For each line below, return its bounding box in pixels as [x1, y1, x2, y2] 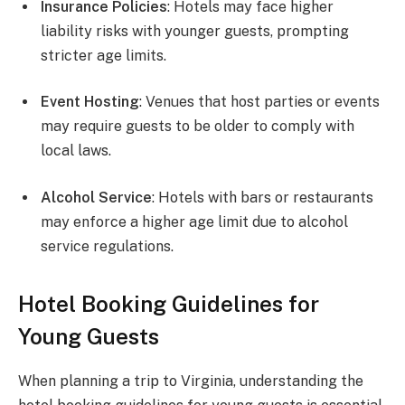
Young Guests [18, 324, 159, 350]
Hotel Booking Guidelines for [18, 291, 319, 317]
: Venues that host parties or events [139, 93, 380, 111]
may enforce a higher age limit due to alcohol [41, 212, 348, 231]
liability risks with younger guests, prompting [41, 22, 349, 40]
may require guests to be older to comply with [41, 118, 354, 136]
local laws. [41, 142, 111, 160]
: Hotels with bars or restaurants [152, 188, 373, 206]
